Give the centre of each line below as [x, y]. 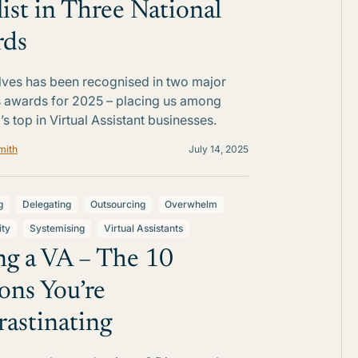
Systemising [57, 228]
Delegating [46, 204]
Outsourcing [117, 204]
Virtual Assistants [143, 228]
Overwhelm [191, 204]
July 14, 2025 [218, 149]
